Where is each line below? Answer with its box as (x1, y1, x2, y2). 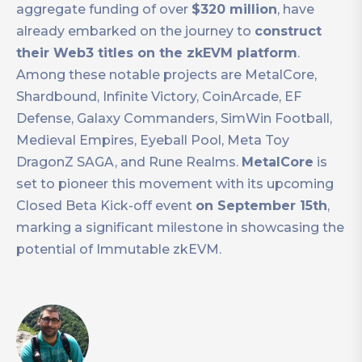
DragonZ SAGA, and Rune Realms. (16, 154, 242, 170)
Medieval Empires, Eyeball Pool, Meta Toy (16, 133, 289, 149)
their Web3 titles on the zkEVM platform (16, 45, 297, 61)
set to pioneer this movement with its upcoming (16, 176, 334, 192)
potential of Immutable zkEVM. (16, 242, 221, 258)
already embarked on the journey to (16, 23, 255, 40)
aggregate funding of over (16, 2, 192, 18)
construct (255, 23, 322, 40)
